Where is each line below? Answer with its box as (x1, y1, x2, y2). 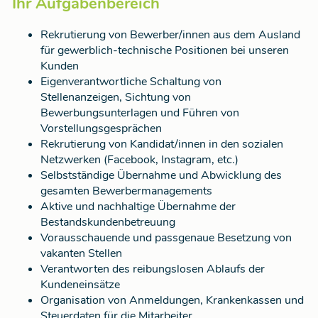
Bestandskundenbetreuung (40, 214, 175, 231)
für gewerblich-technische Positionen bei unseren (40, 43, 289, 59)
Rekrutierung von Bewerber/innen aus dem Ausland (40, 27, 300, 43)
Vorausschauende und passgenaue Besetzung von (40, 230, 292, 246)
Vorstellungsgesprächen (40, 121, 162, 137)
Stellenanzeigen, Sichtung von (40, 89, 191, 106)
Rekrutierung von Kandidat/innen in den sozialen (40, 136, 283, 153)
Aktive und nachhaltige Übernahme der (40, 199, 236, 215)
